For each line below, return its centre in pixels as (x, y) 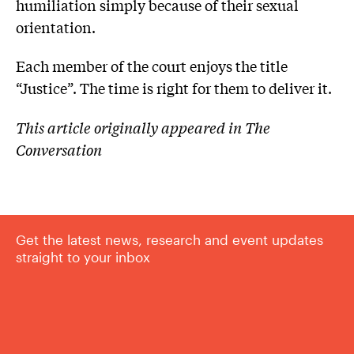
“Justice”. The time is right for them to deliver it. (174, 88)
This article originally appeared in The (143, 127)
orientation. (56, 26)
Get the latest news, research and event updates (169, 240)
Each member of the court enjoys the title (152, 66)
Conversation (59, 149)
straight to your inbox (83, 257)
